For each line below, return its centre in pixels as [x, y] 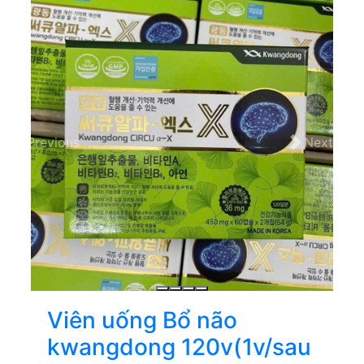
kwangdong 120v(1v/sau [179, 347]
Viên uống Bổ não [142, 321]
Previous [54, 142]
